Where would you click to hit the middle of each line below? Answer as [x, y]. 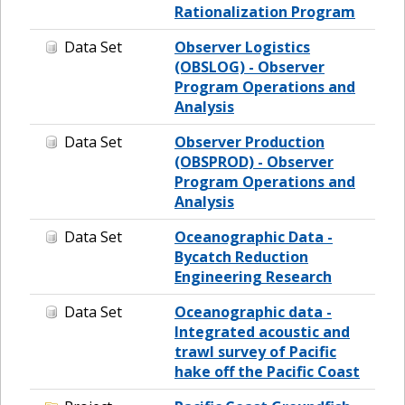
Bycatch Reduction [241, 256]
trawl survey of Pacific [255, 351]
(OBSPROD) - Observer [254, 161]
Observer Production [250, 141]
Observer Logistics [242, 47]
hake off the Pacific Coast [267, 371]
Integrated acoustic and [262, 331]
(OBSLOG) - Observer [250, 66]
